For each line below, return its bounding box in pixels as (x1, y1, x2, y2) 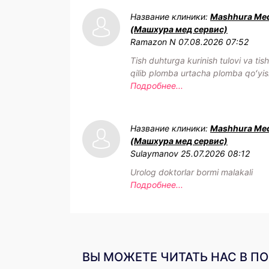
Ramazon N (130, 36, 176, 47)
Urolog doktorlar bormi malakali (130, 166, 253, 177)
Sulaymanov (130, 148, 178, 159)
